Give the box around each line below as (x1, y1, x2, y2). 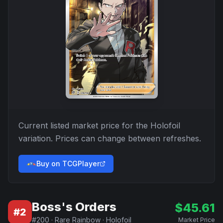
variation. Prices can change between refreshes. (18, 133, 201, 143)
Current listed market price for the (18, 120, 150, 130)
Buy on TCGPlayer (36, 159, 100, 168)
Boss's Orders (32, 200, 116, 214)
